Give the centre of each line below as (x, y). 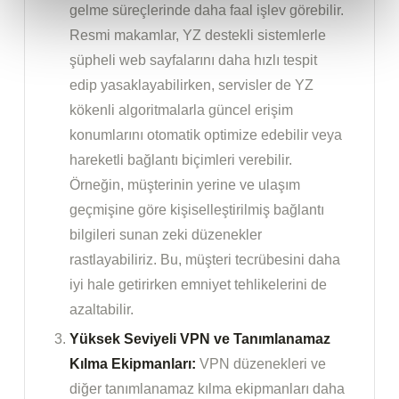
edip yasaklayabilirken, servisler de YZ (191, 85)
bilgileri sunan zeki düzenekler (166, 235)
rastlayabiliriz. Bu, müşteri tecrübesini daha (205, 260)
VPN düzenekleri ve (261, 364)
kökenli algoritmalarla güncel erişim (181, 110)
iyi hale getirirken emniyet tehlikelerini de (198, 285)
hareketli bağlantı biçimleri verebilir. (181, 160)
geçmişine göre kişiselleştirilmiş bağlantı (197, 210)
